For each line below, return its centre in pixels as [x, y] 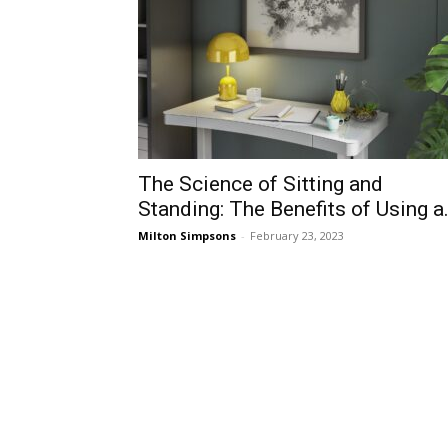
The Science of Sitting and [260, 184]
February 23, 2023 [297, 235]
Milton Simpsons [187, 235]
